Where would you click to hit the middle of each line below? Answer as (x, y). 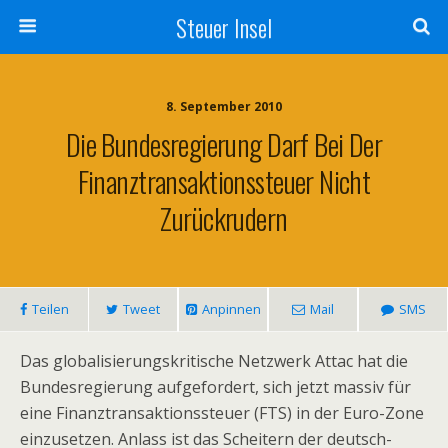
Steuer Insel (224, 27)
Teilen (50, 309)
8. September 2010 (224, 106)
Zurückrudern (224, 218)
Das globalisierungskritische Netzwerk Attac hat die (214, 361)
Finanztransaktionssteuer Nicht (224, 181)
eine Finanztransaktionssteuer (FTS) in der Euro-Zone (222, 413)
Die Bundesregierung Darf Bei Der (224, 144)
